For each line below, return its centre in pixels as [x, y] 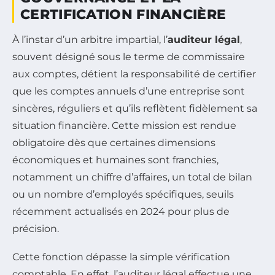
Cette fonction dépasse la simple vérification [121, 257]
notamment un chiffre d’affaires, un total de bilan [132, 177]
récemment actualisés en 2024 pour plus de [121, 212]
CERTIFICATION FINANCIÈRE [123, 15]
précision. [36, 229]
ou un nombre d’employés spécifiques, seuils [123, 195]
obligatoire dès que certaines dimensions [114, 143]
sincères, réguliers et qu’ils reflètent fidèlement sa [135, 109]
